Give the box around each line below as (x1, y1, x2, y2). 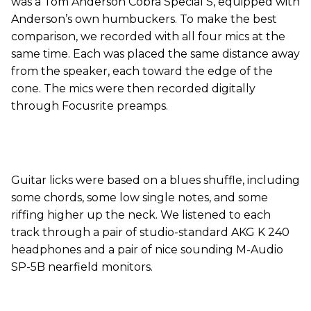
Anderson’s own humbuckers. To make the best (11, 12, 277, 26)
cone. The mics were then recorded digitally (11, 82, 255, 96)
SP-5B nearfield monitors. (11, 260, 153, 274)
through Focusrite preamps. (11, 99, 168, 113)
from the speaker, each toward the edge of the (11, 65, 273, 78)
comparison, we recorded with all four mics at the (11, 30, 285, 44)
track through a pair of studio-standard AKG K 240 (11, 226, 289, 239)
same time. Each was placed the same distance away (11, 47, 300, 61)
